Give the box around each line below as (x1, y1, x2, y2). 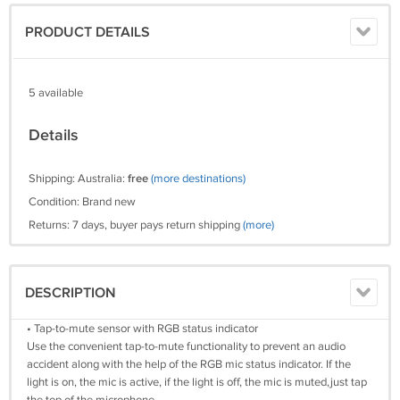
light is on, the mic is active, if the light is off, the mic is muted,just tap (27, 375, 367, 389)
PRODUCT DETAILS (25, 24, 150, 41)
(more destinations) (151, 171, 246, 186)
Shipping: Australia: (29, 171, 128, 186)
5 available (29, 86, 83, 100)
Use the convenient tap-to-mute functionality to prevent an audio (27, 339, 346, 354)
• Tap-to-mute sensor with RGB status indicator (27, 321, 258, 336)
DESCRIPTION (25, 285, 116, 302)
